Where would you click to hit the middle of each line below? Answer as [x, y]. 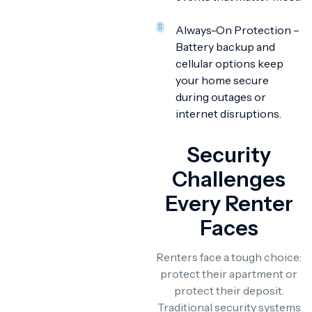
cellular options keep [229, 63]
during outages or [221, 97]
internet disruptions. [228, 114]
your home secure [222, 80]
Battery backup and [225, 47]
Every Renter [229, 204]
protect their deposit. [229, 290]
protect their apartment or [229, 274]
